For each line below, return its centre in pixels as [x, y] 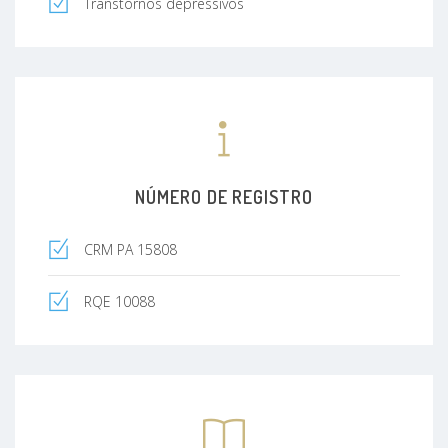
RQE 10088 [119, 301]
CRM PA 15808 [130, 249]
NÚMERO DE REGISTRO [224, 196]
